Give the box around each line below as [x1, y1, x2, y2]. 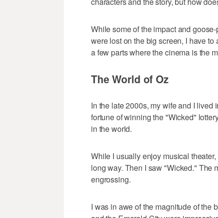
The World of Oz [91, 72, 169, 87]
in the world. [91, 123, 132, 135]
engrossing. [91, 174, 131, 185]
